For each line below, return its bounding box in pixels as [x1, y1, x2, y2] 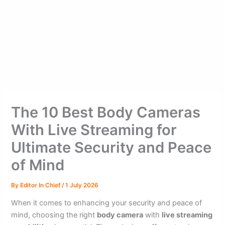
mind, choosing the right [11, 210, 97, 220]
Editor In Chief [20, 181, 62, 189]
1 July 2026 [65, 181, 99, 189]
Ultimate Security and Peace [11, 138, 212, 156]
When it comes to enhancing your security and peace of [11, 198, 202, 208]
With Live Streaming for [11, 121, 177, 139]
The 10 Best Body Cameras [11, 103, 201, 121]
